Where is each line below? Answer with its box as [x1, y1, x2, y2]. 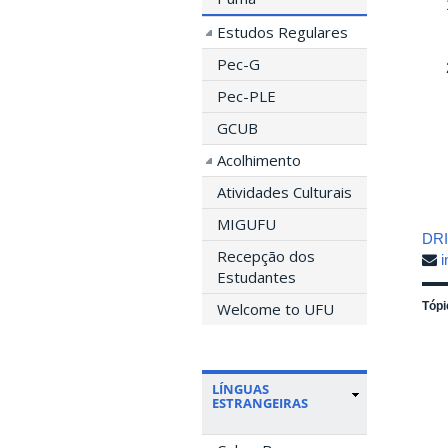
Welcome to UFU [217, 298, 334, 319]
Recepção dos [217, 245, 315, 266]
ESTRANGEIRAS [212, 393, 308, 412]
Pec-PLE [217, 85, 276, 106]
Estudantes [217, 266, 296, 287]
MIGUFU [217, 213, 276, 234]
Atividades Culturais [217, 181, 352, 202]
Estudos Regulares [217, 21, 348, 42]
